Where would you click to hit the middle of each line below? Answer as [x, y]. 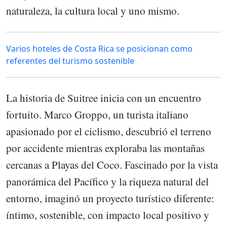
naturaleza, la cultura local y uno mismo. [93, 10]
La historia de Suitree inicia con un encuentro [104, 98]
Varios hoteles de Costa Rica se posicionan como [99, 48]
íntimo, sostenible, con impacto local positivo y [108, 215]
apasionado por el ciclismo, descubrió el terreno [109, 131]
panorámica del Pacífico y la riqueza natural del [107, 181]
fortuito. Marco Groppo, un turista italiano [97, 114]
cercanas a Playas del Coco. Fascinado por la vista [112, 164]
